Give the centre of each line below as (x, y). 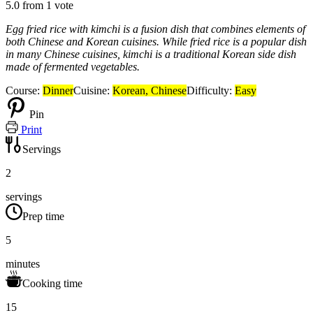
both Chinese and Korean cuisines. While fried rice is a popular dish (156, 42)
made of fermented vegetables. (73, 67)
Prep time (43, 217)
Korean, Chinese (150, 91)
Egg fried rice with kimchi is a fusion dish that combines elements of (155, 29)
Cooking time (52, 284)
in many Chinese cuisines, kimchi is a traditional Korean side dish (151, 54)
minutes (23, 264)
